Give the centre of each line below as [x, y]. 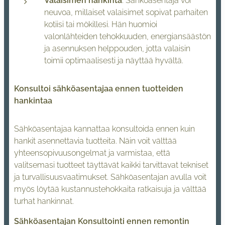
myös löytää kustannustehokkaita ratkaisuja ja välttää [110, 189]
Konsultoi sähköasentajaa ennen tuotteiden [99, 88]
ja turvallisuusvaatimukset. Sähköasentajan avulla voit [110, 177]
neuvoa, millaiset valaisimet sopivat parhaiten [126, 12]
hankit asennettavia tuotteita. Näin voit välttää [95, 141]
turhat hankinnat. [44, 201]
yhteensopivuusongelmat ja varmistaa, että [92, 153]
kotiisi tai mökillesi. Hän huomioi [101, 24]
